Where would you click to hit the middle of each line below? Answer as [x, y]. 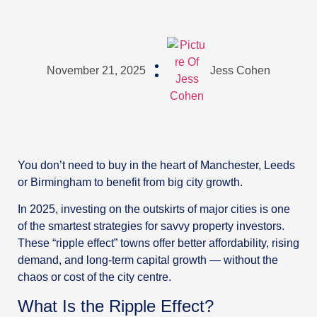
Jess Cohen [240, 70]
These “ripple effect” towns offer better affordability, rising [158, 243]
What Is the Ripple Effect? [116, 306]
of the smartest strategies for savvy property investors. [151, 226]
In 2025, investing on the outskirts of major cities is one [154, 209]
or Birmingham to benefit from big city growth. [130, 182]
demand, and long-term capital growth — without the [148, 260]
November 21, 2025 [96, 70]
